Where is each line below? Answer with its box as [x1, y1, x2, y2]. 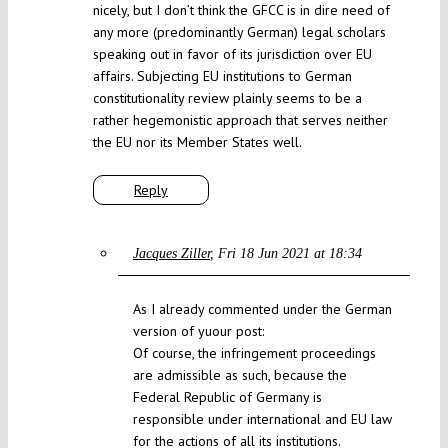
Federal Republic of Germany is [132, 388, 322, 407]
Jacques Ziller [132, 246, 210, 262]
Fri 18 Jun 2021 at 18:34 [217, 246, 362, 262]
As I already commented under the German [132, 300, 392, 319]
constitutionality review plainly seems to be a [92, 89, 362, 108]
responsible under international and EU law [132, 410, 392, 429]
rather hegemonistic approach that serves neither [92, 111, 388, 130]
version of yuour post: [132, 322, 264, 341]
